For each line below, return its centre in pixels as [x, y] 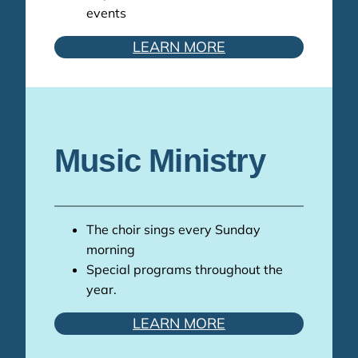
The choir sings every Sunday [173, 230]
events [106, 12]
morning [111, 250]
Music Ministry [160, 161]
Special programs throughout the [185, 270]
